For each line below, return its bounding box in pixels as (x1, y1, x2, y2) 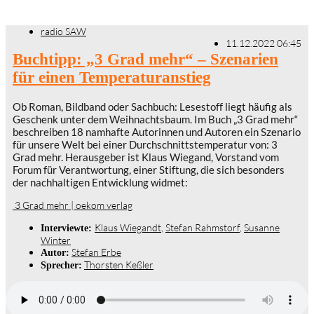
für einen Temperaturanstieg (13, 68, 211, 86)
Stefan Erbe (71, 245, 121, 258)
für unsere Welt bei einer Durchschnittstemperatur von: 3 (13, 137, 278, 151)
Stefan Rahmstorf (165, 221, 240, 233)
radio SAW (41, 25, 86, 38)
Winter (41, 233, 71, 246)
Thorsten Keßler (84, 258, 153, 271)
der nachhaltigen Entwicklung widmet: (13, 175, 188, 189)
